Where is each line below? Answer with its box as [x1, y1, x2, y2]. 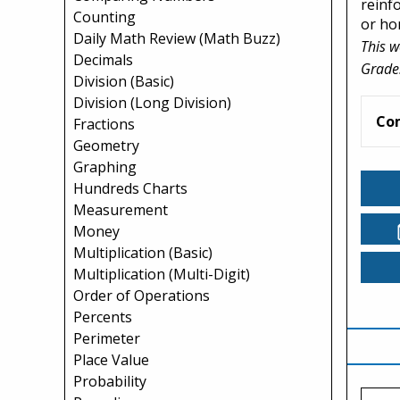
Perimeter [73, 329, 140, 348]
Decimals [73, 50, 133, 70]
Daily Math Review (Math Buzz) [73, 29, 280, 48]
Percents [73, 307, 132, 327]
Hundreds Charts [73, 179, 187, 198]
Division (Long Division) [73, 93, 231, 112]
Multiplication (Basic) [73, 243, 212, 262]
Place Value [73, 350, 149, 370]
